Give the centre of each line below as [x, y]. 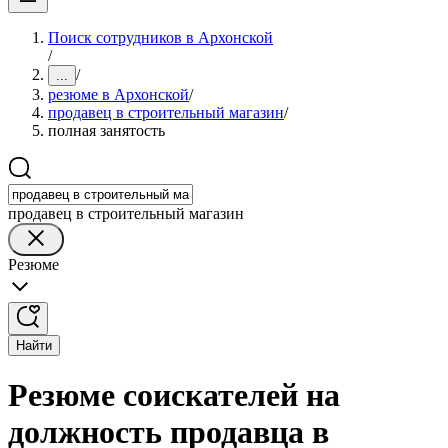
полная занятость [106, 130]
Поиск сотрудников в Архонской [160, 37]
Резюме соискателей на [174, 395]
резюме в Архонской [118, 94]
